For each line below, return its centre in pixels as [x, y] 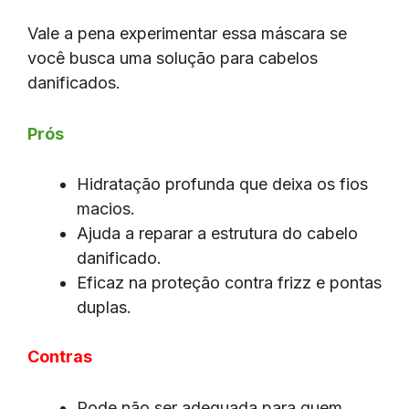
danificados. [74, 82]
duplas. [104, 308]
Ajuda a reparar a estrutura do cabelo [217, 234]
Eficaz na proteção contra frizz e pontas [229, 283]
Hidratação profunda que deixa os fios [222, 184]
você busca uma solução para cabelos [173, 58]
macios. [106, 209]
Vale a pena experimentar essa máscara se [187, 33]
